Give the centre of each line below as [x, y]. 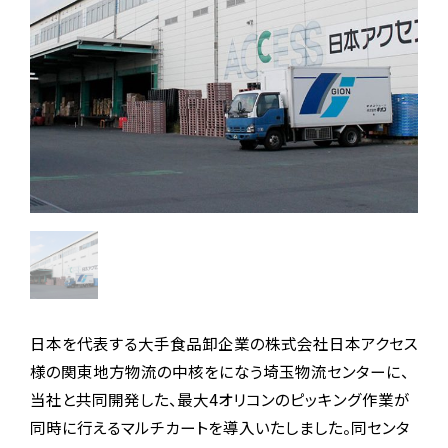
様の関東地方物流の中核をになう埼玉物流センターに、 [219, 371]
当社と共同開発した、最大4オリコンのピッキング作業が [219, 399]
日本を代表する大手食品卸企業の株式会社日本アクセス [223, 343]
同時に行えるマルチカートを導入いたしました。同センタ [219, 427]
